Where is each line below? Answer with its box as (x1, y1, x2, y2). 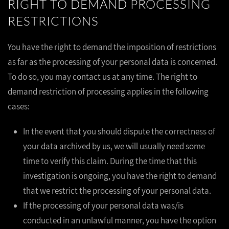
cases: (8, 101, 30, 112)
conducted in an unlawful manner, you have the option (23, 215, 216, 226)
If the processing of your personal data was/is (23, 200, 184, 211)
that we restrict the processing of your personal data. (23, 185, 211, 196)
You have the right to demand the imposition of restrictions (8, 41, 216, 53)
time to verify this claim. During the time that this (23, 155, 197, 167)
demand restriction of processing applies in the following (8, 86, 209, 97)
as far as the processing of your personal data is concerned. (8, 56, 217, 67)
